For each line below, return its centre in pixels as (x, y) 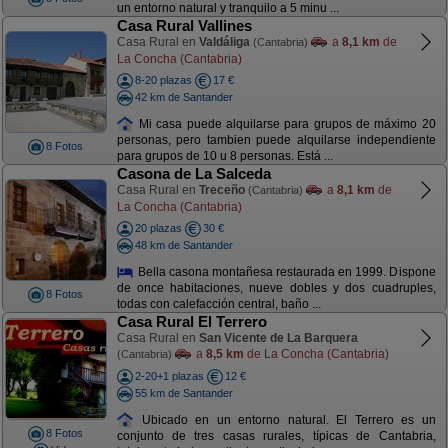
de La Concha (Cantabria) (316, 354)
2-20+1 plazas (169, 376)
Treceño (221, 190)
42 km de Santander (183, 96)
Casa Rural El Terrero (191, 321)
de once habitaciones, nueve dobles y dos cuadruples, (276, 288)
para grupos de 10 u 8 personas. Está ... (224, 156)
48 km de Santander (183, 244)
